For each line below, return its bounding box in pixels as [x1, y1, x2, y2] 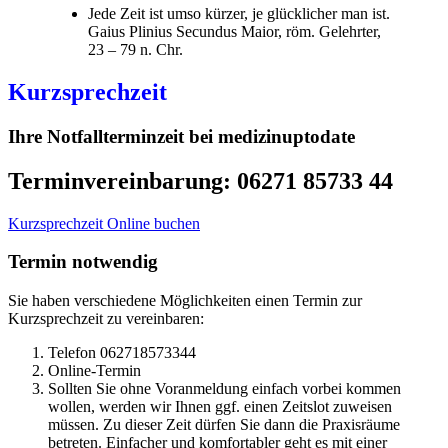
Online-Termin [48, 362, 141, 380]
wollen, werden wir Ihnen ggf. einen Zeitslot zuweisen [48, 398, 392, 416]
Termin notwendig [8, 251, 158, 273]
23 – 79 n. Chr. [88, 41, 183, 58]
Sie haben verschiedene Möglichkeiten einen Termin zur [8, 292, 362, 310]
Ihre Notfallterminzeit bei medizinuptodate [8, 125, 355, 147]
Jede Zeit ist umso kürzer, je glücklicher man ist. [88, 5, 390, 22]
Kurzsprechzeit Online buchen [8, 214, 200, 232]
